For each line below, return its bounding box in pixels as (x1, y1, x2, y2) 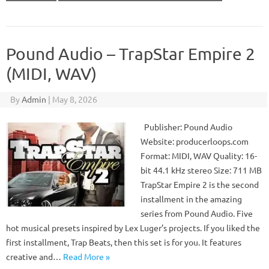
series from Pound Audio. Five (141, 208, 253, 219)
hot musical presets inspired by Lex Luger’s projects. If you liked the (6, 222, 260, 233)
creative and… (6, 251, 63, 262)
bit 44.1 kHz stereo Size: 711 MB (141, 165, 262, 175)
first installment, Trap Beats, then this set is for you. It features (6, 237, 241, 247)
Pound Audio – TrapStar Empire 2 (6, 44, 255, 64)
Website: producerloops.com (141, 136, 249, 147)
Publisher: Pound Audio (141, 121, 232, 132)
